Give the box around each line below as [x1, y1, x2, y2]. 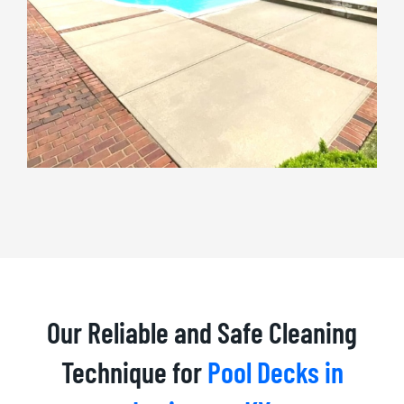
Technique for [60, 354, 207, 390]
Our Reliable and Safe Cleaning [47, 315, 357, 350]
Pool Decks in [207, 354, 344, 390]
